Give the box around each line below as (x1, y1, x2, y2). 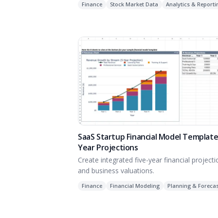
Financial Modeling (110, 182, 160, 189)
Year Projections (78, 142, 138, 153)
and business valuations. (78, 165, 154, 175)
